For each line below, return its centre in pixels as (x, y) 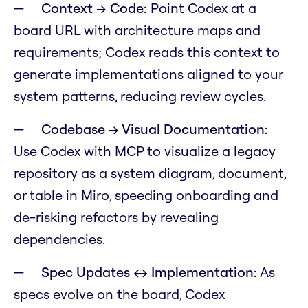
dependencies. (59, 239)
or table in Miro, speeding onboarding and (146, 195)
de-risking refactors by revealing (116, 217)
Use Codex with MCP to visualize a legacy (145, 151)
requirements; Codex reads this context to (147, 52)
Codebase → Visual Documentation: (155, 129)
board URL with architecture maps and (137, 30)
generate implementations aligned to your (148, 74)
